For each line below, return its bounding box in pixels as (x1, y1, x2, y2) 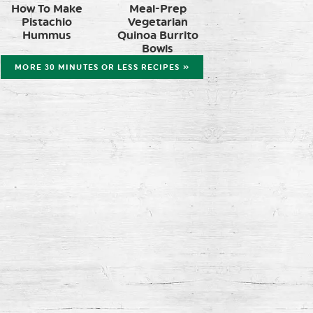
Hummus (22, 28, 71, 42)
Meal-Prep (129, 1, 187, 15)
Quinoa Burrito (117, 28, 198, 42)
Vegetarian (127, 15, 188, 29)
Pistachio (21, 15, 72, 29)
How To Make (10, 1, 82, 15)
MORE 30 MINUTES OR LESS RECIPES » (15, 62, 189, 72)
